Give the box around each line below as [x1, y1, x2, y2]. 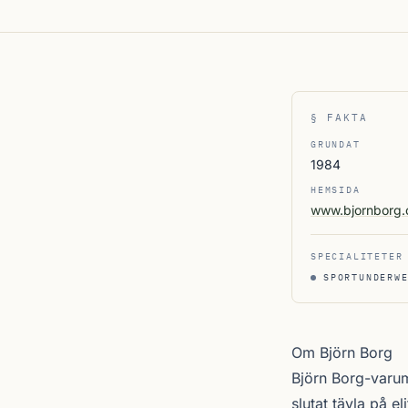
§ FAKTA [311, 111, 368, 124]
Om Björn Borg [291, 343, 393, 362]
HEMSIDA [311, 184, 361, 196]
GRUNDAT [311, 138, 361, 150]
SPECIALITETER [311, 250, 403, 262]
